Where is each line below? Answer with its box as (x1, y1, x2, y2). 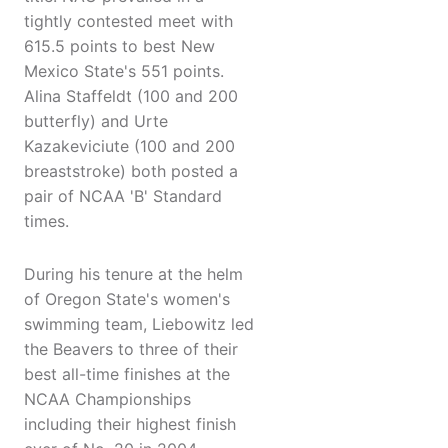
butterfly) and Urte (24, 111, 168, 132)
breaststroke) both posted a (24, 161, 238, 182)
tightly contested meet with (24, 11, 233, 32)
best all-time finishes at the (24, 364, 230, 385)
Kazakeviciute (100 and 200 (24, 136, 235, 157)
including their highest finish (24, 414, 236, 435)
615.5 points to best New (24, 36, 215, 57)
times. (24, 211, 69, 232)
